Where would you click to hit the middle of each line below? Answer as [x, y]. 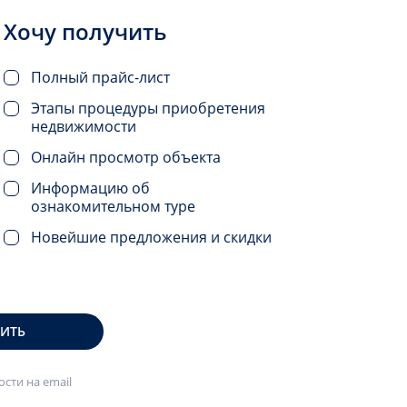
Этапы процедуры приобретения [148, 108]
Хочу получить [85, 31]
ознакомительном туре [113, 206]
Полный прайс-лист [100, 77]
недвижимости [84, 126]
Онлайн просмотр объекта [126, 157]
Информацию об [90, 188]
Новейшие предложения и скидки [151, 237]
